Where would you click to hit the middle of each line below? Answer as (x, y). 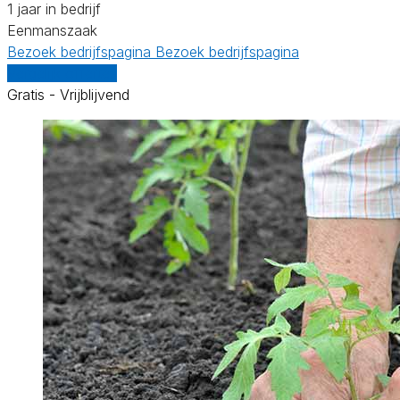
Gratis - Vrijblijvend (68, 94)
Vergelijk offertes (62, 73)
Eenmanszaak (52, 30)
